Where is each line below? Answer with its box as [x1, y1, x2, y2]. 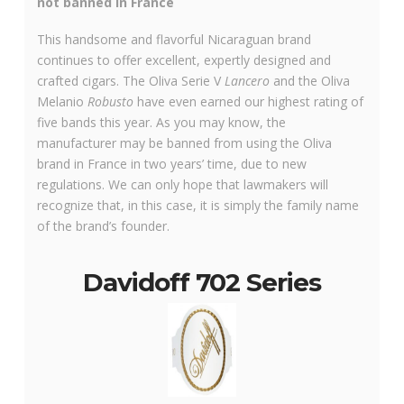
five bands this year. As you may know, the [36, 114, 286, 132]
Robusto [87, 93, 133, 111]
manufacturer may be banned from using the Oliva [36, 134, 332, 152]
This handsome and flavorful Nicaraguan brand [36, 31, 311, 49]
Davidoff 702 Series [82, 267, 322, 298]
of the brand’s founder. [36, 217, 170, 235]
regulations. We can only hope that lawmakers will [36, 176, 328, 194]
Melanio [36, 93, 87, 111]
